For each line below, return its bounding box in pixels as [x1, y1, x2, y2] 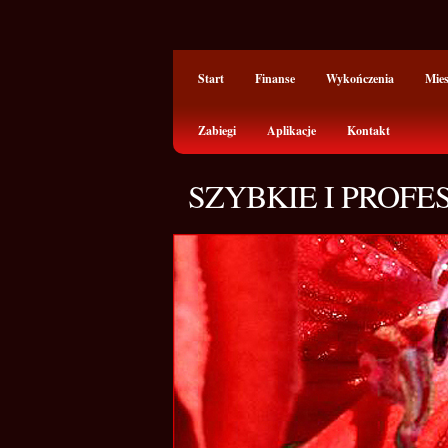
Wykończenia [326, 70, 394, 87]
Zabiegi [198, 122, 236, 139]
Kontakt [347, 122, 390, 139]
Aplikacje [267, 122, 316, 139]
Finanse [255, 70, 295, 87]
